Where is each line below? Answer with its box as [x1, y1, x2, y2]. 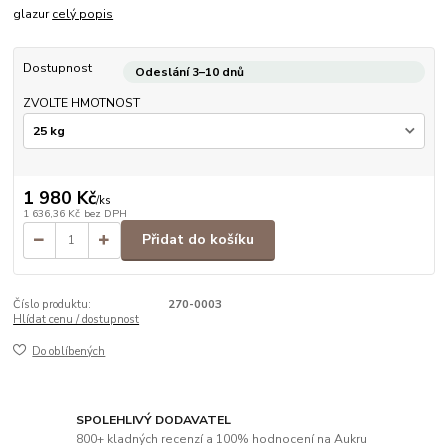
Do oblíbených [32, 344, 106, 360]
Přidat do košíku [142, 230, 254, 250]
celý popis [52, 5, 114, 22]
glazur [13, 5, 53, 22]
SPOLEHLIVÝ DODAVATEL [76, 411, 232, 428]
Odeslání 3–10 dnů [134, 63, 244, 80]
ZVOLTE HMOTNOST [22, 94, 140, 111]
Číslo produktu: [13, 296, 92, 312]
